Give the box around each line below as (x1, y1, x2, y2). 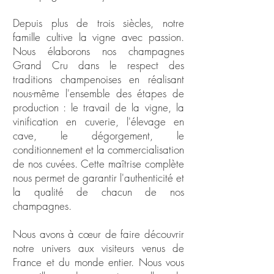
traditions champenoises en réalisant (13, 72, 184, 86)
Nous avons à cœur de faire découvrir (13, 227, 184, 241)
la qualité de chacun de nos (13, 185, 184, 199)
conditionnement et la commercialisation (13, 143, 184, 157)
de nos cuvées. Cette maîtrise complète (13, 157, 184, 171)
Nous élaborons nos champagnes (13, 44, 184, 58)
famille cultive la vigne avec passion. (13, 30, 184, 44)
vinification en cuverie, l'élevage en (13, 114, 184, 128)
